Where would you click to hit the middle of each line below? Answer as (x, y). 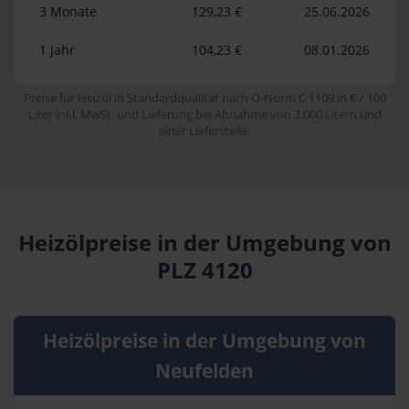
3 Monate (68, 11)
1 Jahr (57, 49)
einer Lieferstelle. (204, 131)
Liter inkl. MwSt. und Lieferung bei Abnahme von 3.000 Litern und (204, 115)
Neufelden (204, 370)
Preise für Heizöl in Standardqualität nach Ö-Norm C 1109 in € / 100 (204, 99)
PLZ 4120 (204, 271)
